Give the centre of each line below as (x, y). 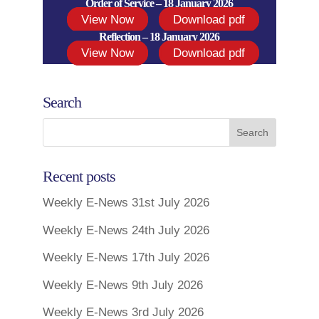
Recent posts (79, 176)
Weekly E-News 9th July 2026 (122, 285)
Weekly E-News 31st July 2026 (126, 203)
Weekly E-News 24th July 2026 (126, 230)
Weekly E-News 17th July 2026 (126, 257)
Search (62, 102)
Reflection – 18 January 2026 (159, 37)
